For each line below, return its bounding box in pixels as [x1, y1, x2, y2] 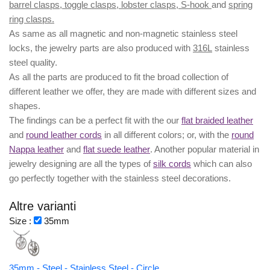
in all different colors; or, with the [104, 130, 231, 140]
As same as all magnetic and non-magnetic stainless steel [9, 28, 237, 39]
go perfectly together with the [9, 173, 124, 184]
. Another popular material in [150, 144, 259, 155]
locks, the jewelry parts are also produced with [9, 43, 193, 54]
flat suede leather [83, 144, 150, 155]
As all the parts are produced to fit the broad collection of [9, 72, 228, 83]
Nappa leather [9, 144, 64, 155]
